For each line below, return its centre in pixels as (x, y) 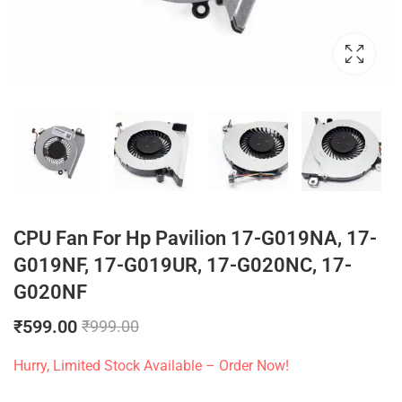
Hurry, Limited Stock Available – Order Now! (151, 366)
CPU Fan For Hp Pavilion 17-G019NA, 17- (195, 239)
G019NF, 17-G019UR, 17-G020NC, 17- (183, 266)
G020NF (50, 293)
